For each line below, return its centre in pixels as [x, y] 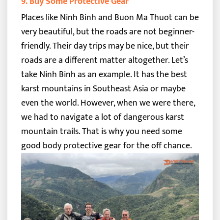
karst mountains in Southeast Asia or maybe [103, 88]
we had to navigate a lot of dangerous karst [102, 117]
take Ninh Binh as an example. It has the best [104, 74]
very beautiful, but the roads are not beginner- [108, 31]
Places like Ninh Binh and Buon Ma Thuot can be [110, 17]
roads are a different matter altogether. [95, 60]
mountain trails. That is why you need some [101, 131]
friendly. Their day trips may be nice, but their [105, 46]
